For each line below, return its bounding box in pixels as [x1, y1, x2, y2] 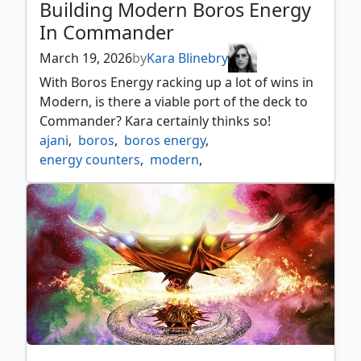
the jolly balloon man [39, 170, 167, 189]
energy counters [39, 151, 140, 169]
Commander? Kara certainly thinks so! [39, 112, 271, 131]
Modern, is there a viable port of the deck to [39, 93, 308, 111]
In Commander [39, 19, 174, 46]
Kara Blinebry [147, 49, 228, 68]
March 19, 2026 [39, 49, 132, 68]
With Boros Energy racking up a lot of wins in [39, 73, 313, 92]
